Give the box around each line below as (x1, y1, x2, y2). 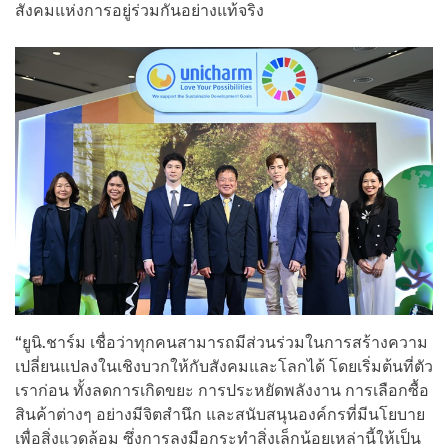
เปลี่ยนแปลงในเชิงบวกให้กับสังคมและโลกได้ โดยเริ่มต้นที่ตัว (15, 356, 433, 376)
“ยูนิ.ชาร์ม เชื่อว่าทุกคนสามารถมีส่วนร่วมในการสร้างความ (15, 332, 428, 352)
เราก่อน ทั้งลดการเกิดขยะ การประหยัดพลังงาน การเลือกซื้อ (15, 380, 429, 400)
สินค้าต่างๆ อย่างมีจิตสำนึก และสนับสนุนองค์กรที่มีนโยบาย (15, 404, 425, 424)
